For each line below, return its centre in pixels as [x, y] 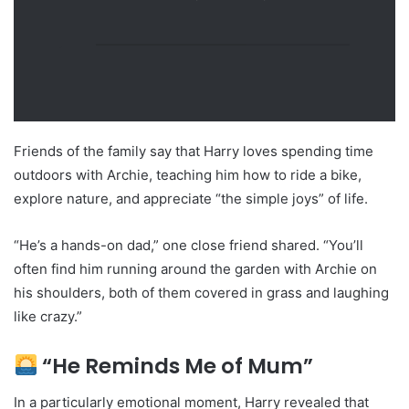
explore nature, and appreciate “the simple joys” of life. [191, 198]
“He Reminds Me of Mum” [176, 366]
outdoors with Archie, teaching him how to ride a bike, [188, 174]
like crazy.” [48, 316]
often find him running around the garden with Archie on [195, 268]
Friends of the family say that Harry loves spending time [194, 151]
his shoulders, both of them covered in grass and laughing [201, 292]
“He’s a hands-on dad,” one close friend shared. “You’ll [189, 245]
